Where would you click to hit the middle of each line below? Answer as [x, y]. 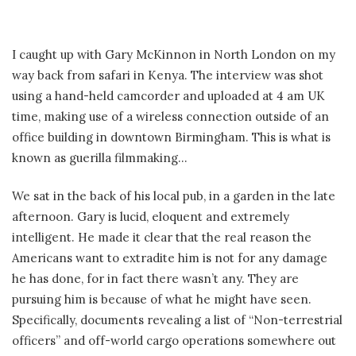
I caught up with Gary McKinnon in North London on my [174, 54]
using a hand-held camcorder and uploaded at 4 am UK [168, 95]
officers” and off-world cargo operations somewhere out [174, 341]
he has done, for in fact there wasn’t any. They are [155, 279]
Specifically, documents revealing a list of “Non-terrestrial [177, 320]
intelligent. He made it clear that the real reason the [162, 238]
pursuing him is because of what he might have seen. [162, 300]
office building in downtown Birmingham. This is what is [171, 137]
